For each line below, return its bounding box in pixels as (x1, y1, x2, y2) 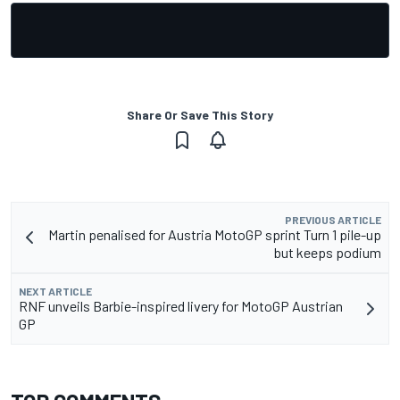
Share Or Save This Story (127, 107, 273, 123)
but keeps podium (274, 244, 381, 262)
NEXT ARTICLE (19, 285, 92, 298)
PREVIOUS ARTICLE (285, 213, 381, 227)
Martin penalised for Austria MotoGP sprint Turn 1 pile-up (48, 226, 381, 244)
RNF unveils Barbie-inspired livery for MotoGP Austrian (19, 297, 343, 315)
